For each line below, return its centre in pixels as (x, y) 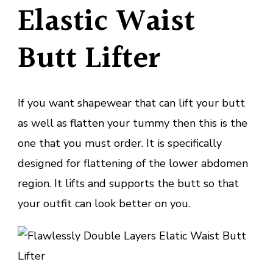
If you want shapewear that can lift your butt (131, 103)
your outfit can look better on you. (104, 204)
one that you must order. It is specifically (120, 144)
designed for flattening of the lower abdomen (133, 164)
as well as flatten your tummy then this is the (133, 123)
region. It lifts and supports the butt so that (128, 184)
